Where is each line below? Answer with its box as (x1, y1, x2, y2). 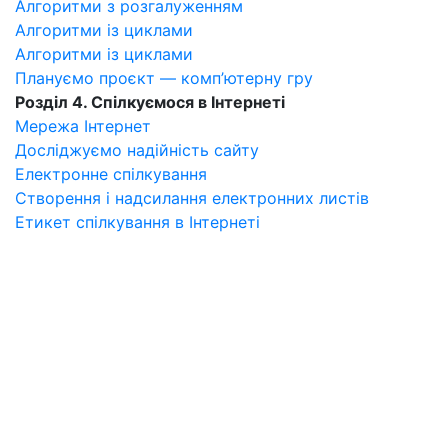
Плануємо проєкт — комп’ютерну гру (15, 68, 313, 88)
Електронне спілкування (15, 164, 207, 184)
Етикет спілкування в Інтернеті (15, 212, 260, 232)
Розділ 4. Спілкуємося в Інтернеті (15, 92, 285, 112)
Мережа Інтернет (15, 116, 151, 136)
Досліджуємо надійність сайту (15, 140, 259, 160)
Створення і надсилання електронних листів (15, 188, 369, 208)
